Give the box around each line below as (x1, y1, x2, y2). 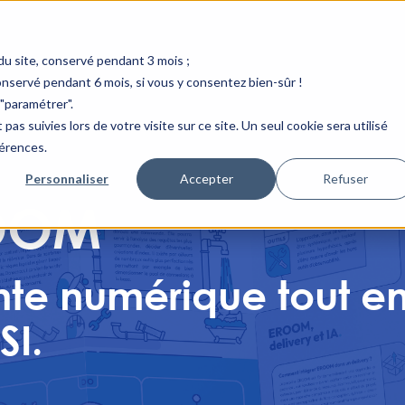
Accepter (179, 170, 233, 186)
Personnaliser (25, 170, 109, 186)
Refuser (323, 170, 369, 186)
